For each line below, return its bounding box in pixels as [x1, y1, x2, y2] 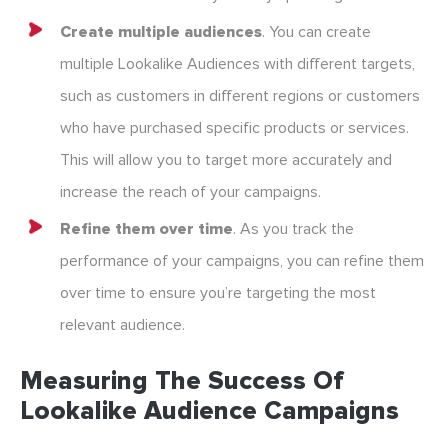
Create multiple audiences [60, 22, 262, 43]
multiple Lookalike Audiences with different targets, [60, 54, 415, 75]
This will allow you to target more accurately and [60, 150, 392, 171]
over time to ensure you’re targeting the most [60, 283, 376, 304]
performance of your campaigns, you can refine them [60, 251, 424, 272]
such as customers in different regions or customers [60, 86, 420, 107]
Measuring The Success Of [20, 365, 344, 398]
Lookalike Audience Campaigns [20, 395, 399, 428]
